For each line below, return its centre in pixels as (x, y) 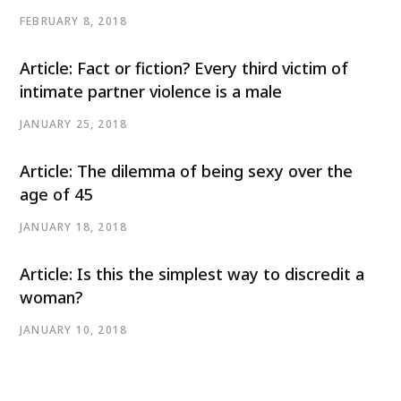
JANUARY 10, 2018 (74, 330)
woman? (51, 298)
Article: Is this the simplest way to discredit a (192, 274)
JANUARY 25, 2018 (74, 124)
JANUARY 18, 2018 (74, 227)
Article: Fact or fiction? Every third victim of (184, 68)
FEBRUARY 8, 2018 (74, 21)
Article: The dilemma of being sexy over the (186, 171)
